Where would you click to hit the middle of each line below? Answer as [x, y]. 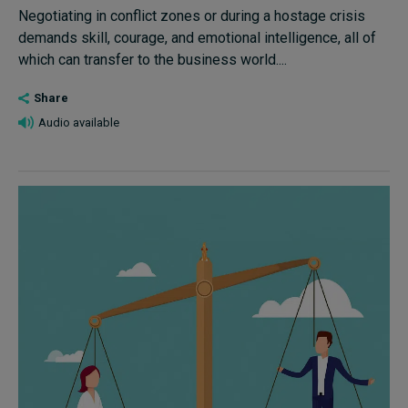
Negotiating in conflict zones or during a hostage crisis [192, 16]
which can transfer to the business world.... [153, 60]
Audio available [79, 122]
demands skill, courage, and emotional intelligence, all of [197, 38]
